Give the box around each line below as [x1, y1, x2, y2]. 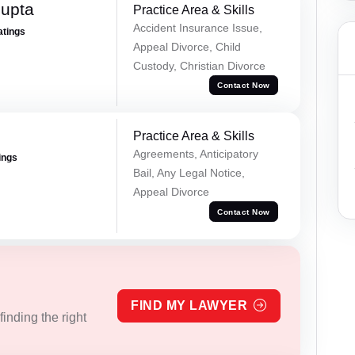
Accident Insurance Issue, [132, 21, 262, 34]
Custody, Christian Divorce [132, 59, 265, 72]
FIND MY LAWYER [131, 299, 248, 313]
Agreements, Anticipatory [132, 147, 258, 161]
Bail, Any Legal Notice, [132, 166, 245, 180]
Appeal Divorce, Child [132, 40, 241, 53]
